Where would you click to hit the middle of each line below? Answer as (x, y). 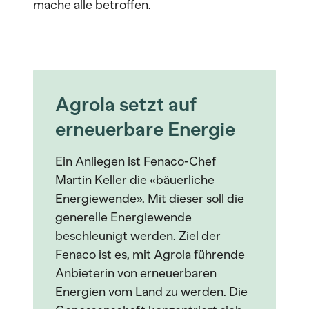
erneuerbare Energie (145, 129)
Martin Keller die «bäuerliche (135, 180)
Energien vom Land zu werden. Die (151, 292)
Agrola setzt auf (126, 104)
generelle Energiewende (123, 217)
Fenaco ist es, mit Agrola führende (150, 255)
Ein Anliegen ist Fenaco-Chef (136, 161)
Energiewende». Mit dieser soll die (150, 199)
